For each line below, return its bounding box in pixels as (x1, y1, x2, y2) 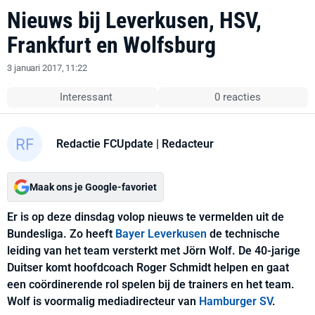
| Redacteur (153, 136, 214, 150)
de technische (207, 227, 280, 240)
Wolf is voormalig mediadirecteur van (7, 295, 199, 308)
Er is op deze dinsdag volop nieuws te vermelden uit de (7, 210, 284, 224)
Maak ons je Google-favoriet (30, 181, 157, 193)
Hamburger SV (199, 295, 272, 308)
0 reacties (214, 91, 261, 103)
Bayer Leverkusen (115, 227, 207, 240)
